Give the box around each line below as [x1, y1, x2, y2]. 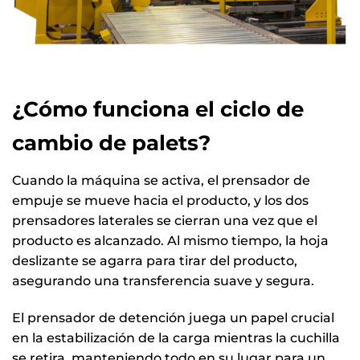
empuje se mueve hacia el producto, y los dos [12, 192, 309, 208]
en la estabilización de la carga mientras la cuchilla [12, 329, 340, 346]
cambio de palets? [12, 129, 211, 156]
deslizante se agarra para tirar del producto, [12, 252, 297, 268]
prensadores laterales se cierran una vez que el [12, 212, 317, 228]
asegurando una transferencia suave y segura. [12, 272, 314, 288]
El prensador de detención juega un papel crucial [12, 309, 334, 325]
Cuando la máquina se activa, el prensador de [12, 172, 310, 188]
